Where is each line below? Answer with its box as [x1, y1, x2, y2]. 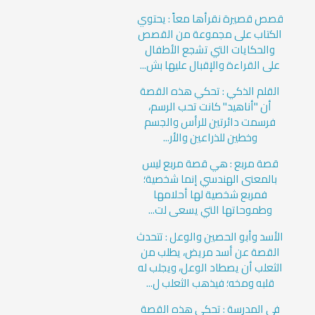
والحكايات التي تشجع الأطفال [145, 39, 276, 60]
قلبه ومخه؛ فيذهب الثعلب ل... [146, 272, 274, 293]
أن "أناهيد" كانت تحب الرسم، [148, 96, 272, 117]
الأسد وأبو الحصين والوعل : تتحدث [136, 226, 284, 247]
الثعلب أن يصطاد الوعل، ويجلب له [137, 257, 283, 278]
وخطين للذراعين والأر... [162, 127, 257, 148]
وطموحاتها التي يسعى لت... [148, 200, 272, 221]
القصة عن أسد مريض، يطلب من [140, 241, 280, 262]
